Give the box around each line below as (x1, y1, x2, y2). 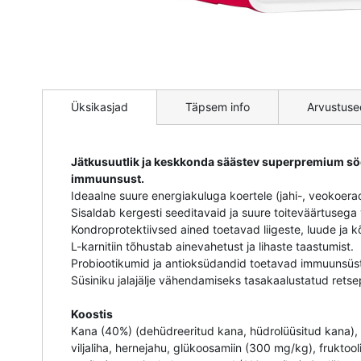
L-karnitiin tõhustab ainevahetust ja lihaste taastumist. (71, 239, 354, 254)
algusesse (41, 104, 93, 118)
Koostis (71, 307, 113, 322)
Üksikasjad (71, 100, 128, 114)
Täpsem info (185, 100, 250, 114)
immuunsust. (71, 172, 144, 186)
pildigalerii (41, 87, 94, 102)
